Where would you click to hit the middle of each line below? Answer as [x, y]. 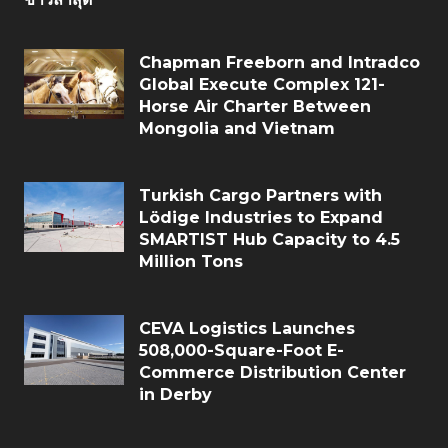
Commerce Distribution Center [272, 372]
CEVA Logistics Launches [247, 328]
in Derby [175, 394]
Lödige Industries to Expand [261, 217]
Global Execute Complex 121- [262, 84]
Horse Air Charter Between [255, 106]
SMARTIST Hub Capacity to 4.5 [269, 239]
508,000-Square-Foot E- [241, 350]
